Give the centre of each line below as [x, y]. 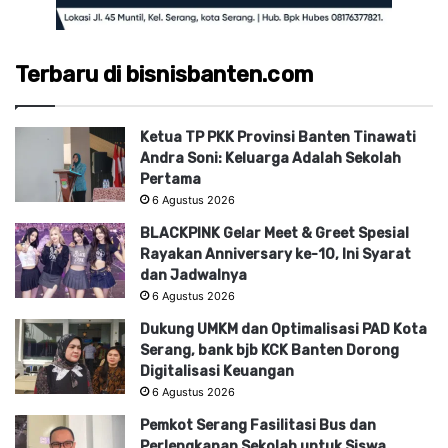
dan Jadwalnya [193, 275]
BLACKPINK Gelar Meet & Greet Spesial [274, 233]
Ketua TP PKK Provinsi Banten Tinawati [278, 137]
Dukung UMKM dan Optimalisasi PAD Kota [283, 329]
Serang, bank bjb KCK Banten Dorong [269, 350]
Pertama [170, 179]
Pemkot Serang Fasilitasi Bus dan [258, 425]
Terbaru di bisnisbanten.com [164, 74]
